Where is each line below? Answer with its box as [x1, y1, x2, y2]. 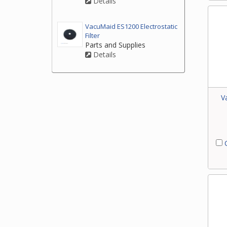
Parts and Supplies [85, 40, 145, 50]
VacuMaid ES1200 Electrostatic [85, 22, 177, 31]
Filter [85, 31, 100, 41]
